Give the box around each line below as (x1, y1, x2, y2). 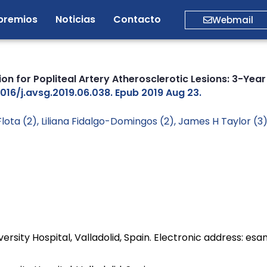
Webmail (212, 13, 253, 26)
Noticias (55, 13, 95, 26)
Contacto (113, 13, 161, 26)
